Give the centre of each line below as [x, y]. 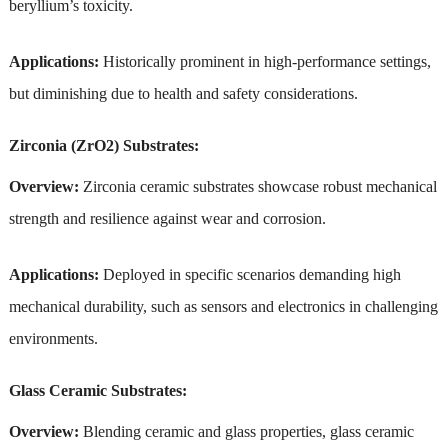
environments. [53, 338]
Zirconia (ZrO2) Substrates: [103, 145]
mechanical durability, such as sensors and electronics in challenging [223, 306]
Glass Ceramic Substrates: [97, 390]
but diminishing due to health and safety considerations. [183, 93]
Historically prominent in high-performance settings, [266, 61]
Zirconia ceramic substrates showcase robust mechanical [257, 186]
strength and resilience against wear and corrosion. [167, 218]
